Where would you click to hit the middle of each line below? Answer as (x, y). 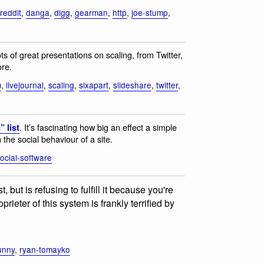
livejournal (25, 85)
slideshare (132, 85)
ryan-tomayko (45, 249)
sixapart (94, 85)
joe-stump (150, 12)
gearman (91, 12)
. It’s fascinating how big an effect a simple (98, 127)
